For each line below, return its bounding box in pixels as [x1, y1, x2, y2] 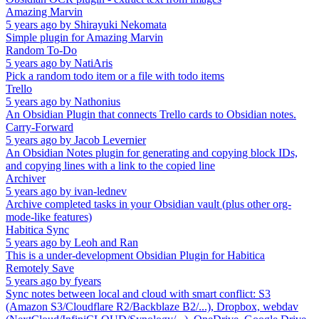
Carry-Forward [6, 121, 73, 134]
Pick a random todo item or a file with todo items [6, 70, 224, 83]
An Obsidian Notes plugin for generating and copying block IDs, [6, 147, 298, 159]
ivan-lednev [74, 185, 127, 198]
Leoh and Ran [74, 236, 138, 249]
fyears [74, 275, 101, 288]
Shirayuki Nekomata [74, 19, 167, 31]
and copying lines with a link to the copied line [6, 159, 215, 172]
